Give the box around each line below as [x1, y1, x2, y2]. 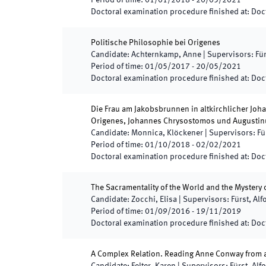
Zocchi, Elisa [131, 195, 177, 204]
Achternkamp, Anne [131, 50, 201, 59]
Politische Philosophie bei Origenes [91, 39, 220, 47]
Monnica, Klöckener [131, 129, 203, 137]
